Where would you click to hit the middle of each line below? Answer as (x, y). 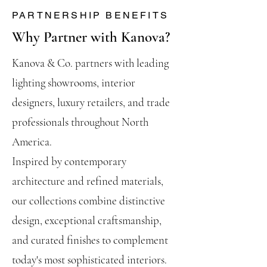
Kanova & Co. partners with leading (90, 63)
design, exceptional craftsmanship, (87, 220)
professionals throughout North (80, 122)
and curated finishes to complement (90, 240)
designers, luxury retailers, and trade (91, 102)
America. (32, 142)
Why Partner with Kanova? (91, 37)
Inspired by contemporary (69, 161)
